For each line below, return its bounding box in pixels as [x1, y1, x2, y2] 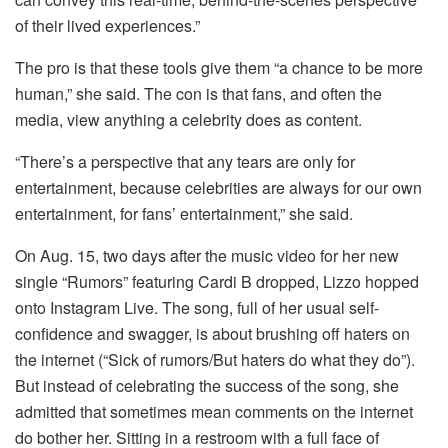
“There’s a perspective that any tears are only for [15, 149, 355, 173]
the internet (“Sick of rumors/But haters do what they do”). [15, 347, 415, 371]
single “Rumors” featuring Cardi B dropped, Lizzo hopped [15, 269, 419, 293]
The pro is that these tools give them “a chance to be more [15, 55, 423, 79]
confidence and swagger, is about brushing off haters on [15, 321, 410, 345]
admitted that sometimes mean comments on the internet [15, 399, 413, 423]
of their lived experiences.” [15, 13, 200, 37]
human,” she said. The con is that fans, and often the [15, 81, 382, 105]
